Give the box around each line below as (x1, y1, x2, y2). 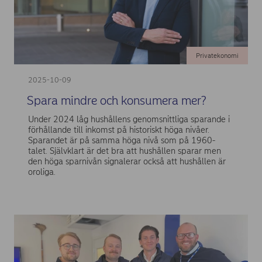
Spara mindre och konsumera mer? (26, 93, 206, 108)
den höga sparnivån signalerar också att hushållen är (27, 156, 226, 167)
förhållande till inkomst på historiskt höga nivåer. (27, 124, 209, 135)
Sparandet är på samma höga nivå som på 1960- (27, 135, 215, 146)
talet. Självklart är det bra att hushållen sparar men (27, 145, 221, 156)
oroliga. (27, 166, 56, 177)
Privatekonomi (195, 51, 239, 60)
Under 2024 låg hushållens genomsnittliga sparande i (27, 113, 230, 125)
